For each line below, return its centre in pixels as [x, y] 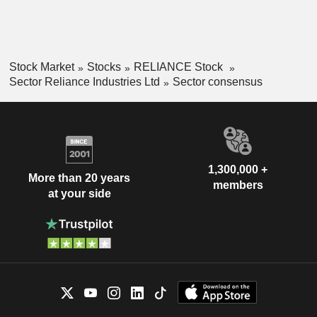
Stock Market [41, 67]
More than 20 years [79, 178]
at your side [79, 194]
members [238, 185]
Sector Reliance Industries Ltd [84, 81]
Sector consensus [217, 81]
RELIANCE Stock [179, 67]
